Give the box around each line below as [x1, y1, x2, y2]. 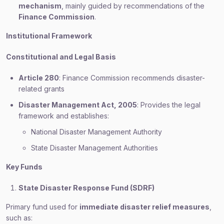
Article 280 [18, 73, 59, 82]
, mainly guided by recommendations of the [61, 1, 204, 10]
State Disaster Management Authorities [31, 143, 158, 152]
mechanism [18, 1, 61, 10]
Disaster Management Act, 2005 [18, 100, 137, 109]
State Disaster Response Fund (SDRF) [18, 183, 154, 192]
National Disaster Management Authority [31, 127, 162, 136]
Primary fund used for [6, 202, 79, 211]
